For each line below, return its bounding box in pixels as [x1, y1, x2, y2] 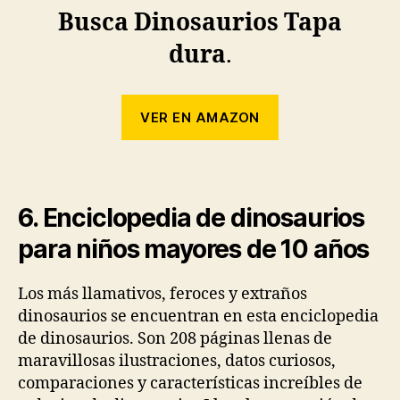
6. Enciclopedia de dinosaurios [18, 203, 365, 234]
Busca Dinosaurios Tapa [58, 8, 342, 37]
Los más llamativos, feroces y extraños [18, 284, 307, 305]
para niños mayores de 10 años [18, 234, 370, 265]
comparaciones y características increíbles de [18, 373, 362, 395]
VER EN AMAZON [140, 108, 260, 126]
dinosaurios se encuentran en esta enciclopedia [18, 306, 379, 328]
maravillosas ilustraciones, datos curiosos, [18, 351, 336, 372]
